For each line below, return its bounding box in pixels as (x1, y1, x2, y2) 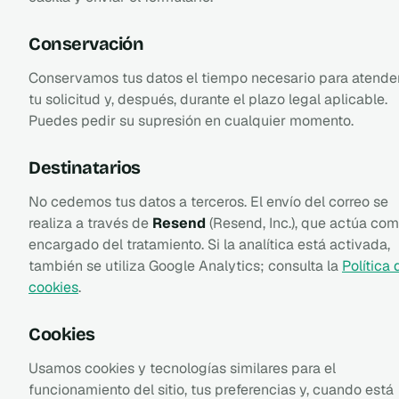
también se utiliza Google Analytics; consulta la (28, 256, 342, 275)
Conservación (28, 32, 143, 54)
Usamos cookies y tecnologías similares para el (28, 358, 336, 378)
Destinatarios (28, 156, 141, 178)
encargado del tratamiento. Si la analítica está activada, (28, 234, 390, 254)
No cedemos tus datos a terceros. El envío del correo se (28, 191, 388, 211)
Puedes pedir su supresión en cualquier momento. (28, 110, 354, 130)
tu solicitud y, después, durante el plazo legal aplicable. (28, 89, 387, 109)
